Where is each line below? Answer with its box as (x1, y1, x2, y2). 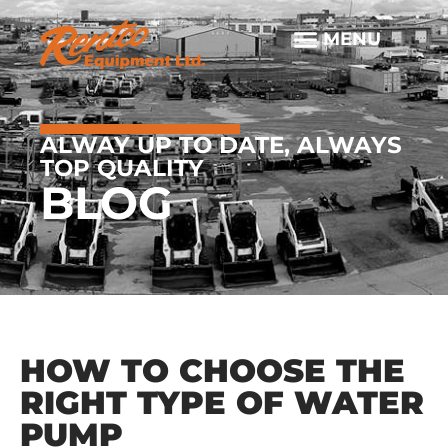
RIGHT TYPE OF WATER (20, 382, 424, 422)
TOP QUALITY (40, 153, 204, 182)
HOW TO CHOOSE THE (20, 350, 405, 390)
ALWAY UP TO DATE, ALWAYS (40, 130, 402, 159)
